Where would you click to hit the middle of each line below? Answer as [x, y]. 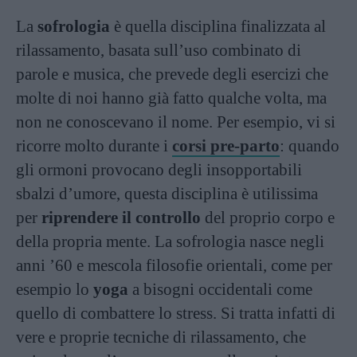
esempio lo [55, 289]
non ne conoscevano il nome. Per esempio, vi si [176, 122]
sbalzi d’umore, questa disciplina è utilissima [167, 193]
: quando [310, 145]
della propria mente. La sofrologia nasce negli [170, 241]
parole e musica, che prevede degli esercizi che [172, 74]
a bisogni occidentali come [220, 289]
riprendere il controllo [121, 217]
